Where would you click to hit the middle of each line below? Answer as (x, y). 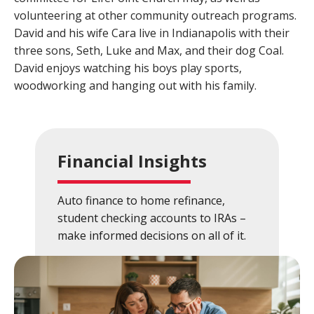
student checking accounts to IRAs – (152, 218)
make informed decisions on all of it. (152, 235)
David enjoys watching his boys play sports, (128, 68)
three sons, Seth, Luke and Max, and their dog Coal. (149, 50)
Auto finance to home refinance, (141, 200)
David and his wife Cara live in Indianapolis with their (152, 33)
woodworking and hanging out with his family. (135, 85)
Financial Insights (132, 161)
